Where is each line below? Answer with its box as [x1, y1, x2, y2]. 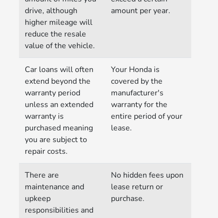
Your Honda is [111, 64, 160, 75]
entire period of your [111, 111, 183, 122]
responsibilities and [25, 205, 94, 216]
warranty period [25, 88, 81, 99]
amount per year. [111, 5, 171, 17]
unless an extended [25, 99, 94, 110]
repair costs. [25, 146, 68, 157]
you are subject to [25, 134, 88, 145]
